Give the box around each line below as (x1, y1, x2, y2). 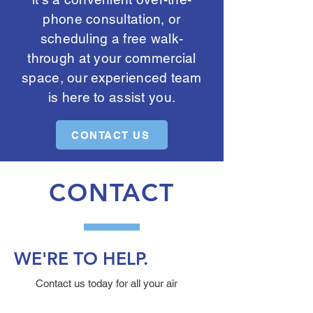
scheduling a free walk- (40, 31, 184, 46)
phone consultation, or (43, 11, 181, 27)
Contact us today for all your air (36, 277, 177, 289)
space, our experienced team (22, 70, 202, 85)
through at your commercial (27, 50, 196, 66)
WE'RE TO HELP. (14, 248, 148, 269)
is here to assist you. (48, 89, 176, 105)
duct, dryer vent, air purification (36, 293, 176, 305)
